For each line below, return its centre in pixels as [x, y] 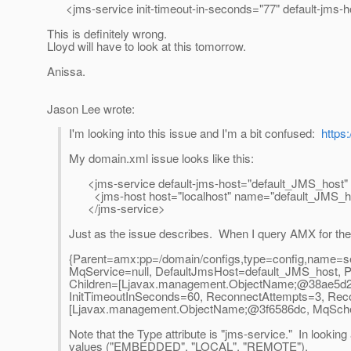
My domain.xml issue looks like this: [161, 158]
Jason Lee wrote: [91, 109]
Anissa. [66, 71]
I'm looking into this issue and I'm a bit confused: [195, 133]
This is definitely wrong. [107, 34]
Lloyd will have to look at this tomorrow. [147, 46]
